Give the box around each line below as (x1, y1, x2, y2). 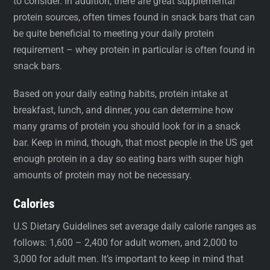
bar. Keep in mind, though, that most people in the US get (13, 136, 254, 148)
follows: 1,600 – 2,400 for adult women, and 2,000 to (13, 237, 238, 249)
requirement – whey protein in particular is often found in (13, 43, 256, 55)
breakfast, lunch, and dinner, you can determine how (13, 104, 234, 116)
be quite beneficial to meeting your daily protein (13, 27, 215, 39)
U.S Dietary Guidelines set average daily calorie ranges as (13, 221, 257, 233)
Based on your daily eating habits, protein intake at (13, 87, 228, 99)
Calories (13, 196, 55, 211)
